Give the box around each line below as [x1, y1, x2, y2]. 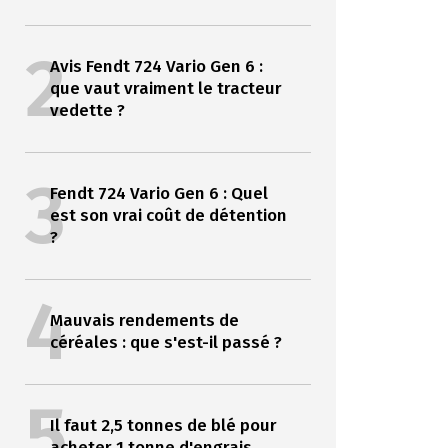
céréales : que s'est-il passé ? [49, 332, 282, 354]
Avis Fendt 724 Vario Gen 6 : [49, 56, 263, 78]
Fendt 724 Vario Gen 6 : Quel [49, 183, 268, 205]
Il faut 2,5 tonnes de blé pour [49, 415, 277, 437]
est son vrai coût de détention [49, 205, 287, 227]
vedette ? [49, 100, 125, 122]
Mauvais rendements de [49, 310, 239, 332]
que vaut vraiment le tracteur [49, 78, 282, 100]
